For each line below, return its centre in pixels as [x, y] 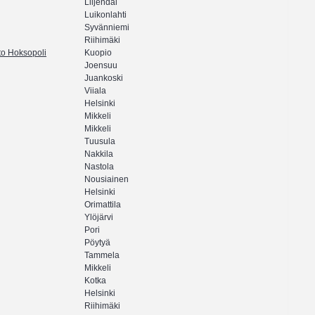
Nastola [99, 167]
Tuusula [100, 142]
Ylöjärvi [99, 218]
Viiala [95, 91]
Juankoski [104, 78]
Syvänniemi [107, 28]
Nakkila [99, 154]
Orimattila [103, 205]
